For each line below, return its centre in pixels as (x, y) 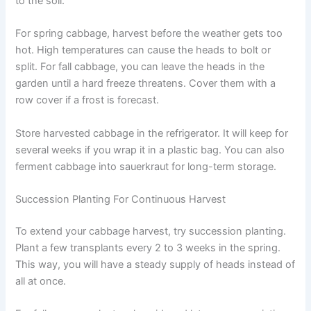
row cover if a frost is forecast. (87, 100)
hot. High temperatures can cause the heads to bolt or (143, 50)
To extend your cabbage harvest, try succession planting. (151, 231)
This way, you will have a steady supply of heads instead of (155, 264)
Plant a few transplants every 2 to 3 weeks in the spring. (148, 247)
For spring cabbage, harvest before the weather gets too (149, 34)
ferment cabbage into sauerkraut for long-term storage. (146, 166)
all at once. (41, 281)
